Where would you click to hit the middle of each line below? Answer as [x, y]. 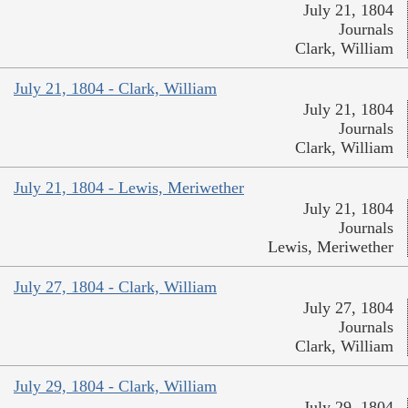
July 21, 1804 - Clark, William [115, 88]
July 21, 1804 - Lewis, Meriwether [129, 187]
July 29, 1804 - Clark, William [115, 386]
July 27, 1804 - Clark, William [115, 286]
